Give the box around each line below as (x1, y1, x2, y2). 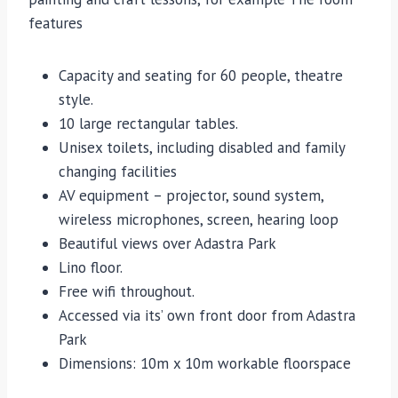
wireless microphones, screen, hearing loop (59, 210, 338, 230)
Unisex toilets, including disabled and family (59, 138, 345, 158)
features (28, 13, 83, 34)
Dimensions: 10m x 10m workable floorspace (59, 354, 351, 374)
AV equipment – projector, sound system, (59, 186, 323, 206)
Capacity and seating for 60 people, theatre (59, 66, 343, 86)
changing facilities (59, 162, 177, 182)
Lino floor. (59, 258, 123, 278)
